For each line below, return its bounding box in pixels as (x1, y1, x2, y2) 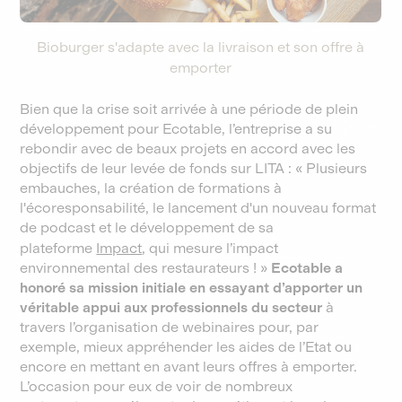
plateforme (20, 240, 97, 257)
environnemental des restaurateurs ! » (20, 259, 272, 276)
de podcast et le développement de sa (20, 219, 275, 236)
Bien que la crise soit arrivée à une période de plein (20, 100, 359, 118)
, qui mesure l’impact (142, 240, 279, 257)
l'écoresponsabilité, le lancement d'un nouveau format (20, 199, 377, 216)
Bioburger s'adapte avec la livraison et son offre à (37, 39, 365, 56)
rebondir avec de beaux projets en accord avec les (20, 140, 356, 157)
